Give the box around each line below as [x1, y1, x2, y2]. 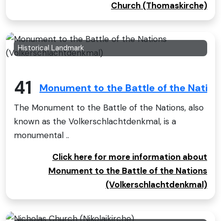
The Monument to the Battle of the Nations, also [14, 102, 204, 113]
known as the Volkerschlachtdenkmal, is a [14, 115, 176, 127]
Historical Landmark [18, 42, 84, 53]
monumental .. [14, 129, 69, 141]
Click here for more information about [52, 151, 207, 162]
